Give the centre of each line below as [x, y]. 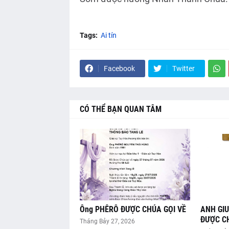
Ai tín [108, 36]
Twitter [183, 69]
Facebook [119, 69]
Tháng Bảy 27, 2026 [107, 222]
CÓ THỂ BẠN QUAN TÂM [120, 109]
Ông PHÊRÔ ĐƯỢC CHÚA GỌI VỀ [133, 210]
